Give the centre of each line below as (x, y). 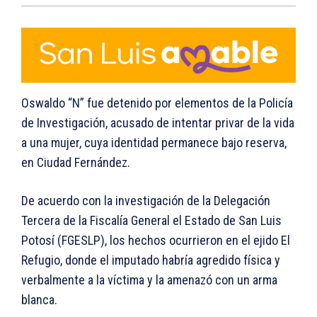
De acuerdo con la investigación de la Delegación (146, 201)
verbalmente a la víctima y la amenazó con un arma (149, 280)
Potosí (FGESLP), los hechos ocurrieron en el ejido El (156, 241)
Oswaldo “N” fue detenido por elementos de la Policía (157, 103)
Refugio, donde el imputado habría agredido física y (151, 260)
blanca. (39, 300)
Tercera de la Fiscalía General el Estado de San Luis (151, 221)
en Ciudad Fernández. (76, 163)
